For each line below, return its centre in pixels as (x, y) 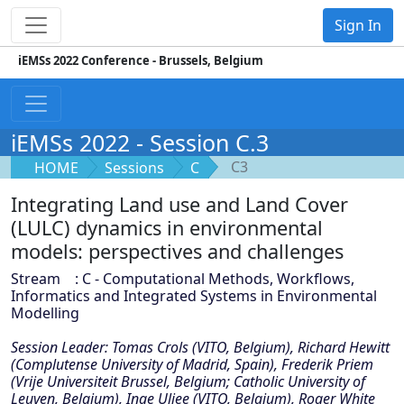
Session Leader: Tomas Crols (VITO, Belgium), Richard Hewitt (200, 347)
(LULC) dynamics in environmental (167, 228)
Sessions (134, 168)
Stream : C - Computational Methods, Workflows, (183, 279)
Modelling (45, 313)
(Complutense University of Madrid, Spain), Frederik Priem (192, 364)
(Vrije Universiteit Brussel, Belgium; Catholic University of (188, 381)
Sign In (358, 25)
